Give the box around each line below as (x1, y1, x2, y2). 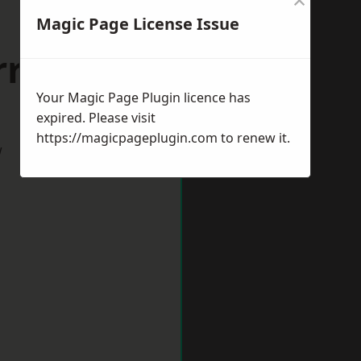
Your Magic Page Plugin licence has (36, 89, 251, 106)
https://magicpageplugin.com (36, 129, 218, 147)
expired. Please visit (36, 109, 156, 127)
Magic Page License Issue (36, 13, 239, 35)
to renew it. (218, 129, 290, 147)
